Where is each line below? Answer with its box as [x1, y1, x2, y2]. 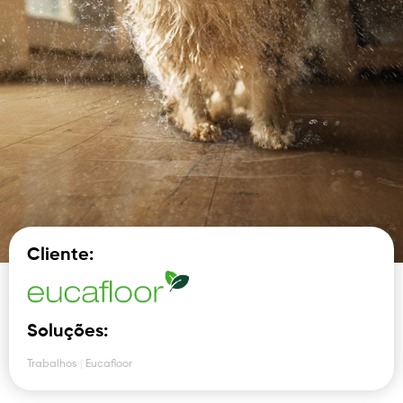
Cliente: [27, 246, 94, 264]
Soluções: [27, 323, 108, 341]
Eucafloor [85, 359, 132, 370]
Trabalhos [27, 359, 77, 370]
